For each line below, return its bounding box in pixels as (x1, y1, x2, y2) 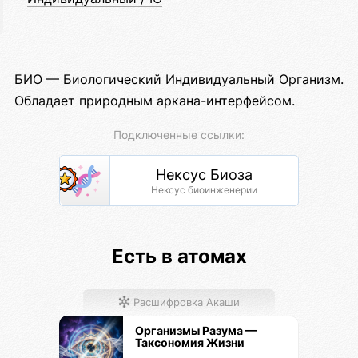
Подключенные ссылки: (113, 128, 245, 142)
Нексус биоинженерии (151, 184, 257, 197)
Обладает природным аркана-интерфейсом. (14, 93, 295, 109)
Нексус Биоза (156, 166, 253, 184)
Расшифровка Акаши (130, 296, 241, 308)
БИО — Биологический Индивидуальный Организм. (14, 71, 344, 88)
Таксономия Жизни (135, 336, 245, 350)
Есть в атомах (111, 245, 247, 268)
